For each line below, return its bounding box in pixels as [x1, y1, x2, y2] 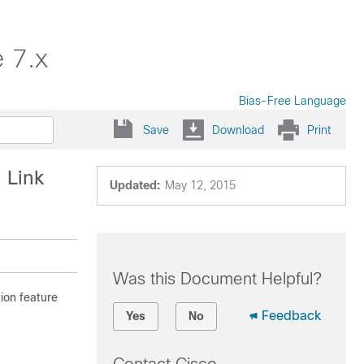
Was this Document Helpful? [112, 270, 322, 288]
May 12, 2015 [164, 179, 236, 192]
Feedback [261, 309, 321, 323]
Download [212, 123, 264, 136]
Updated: [109, 179, 160, 192]
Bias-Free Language [239, 94, 346, 107]
